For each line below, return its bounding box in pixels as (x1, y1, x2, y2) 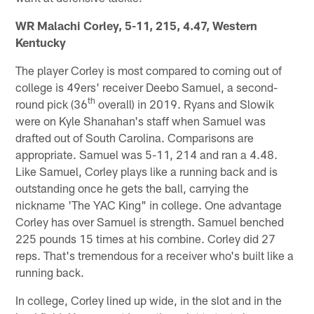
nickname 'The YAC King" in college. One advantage (15, 197, 282, 212)
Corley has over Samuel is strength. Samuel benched (15, 214, 285, 228)
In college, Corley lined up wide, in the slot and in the (15, 292, 282, 307)
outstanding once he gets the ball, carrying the (15, 180, 250, 195)
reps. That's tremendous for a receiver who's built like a (15, 247, 294, 262)
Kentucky (15, 34, 67, 49)
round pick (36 (15, 96, 88, 111)
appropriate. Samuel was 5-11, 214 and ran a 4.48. (15, 146, 278, 161)
